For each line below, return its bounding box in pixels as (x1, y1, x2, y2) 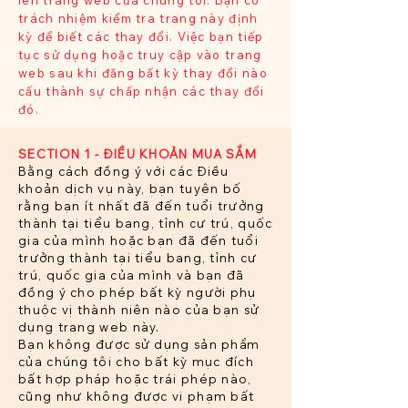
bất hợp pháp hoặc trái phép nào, (18, 372, 252, 387)
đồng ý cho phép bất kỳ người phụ (18, 285, 257, 301)
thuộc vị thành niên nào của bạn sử (18, 302, 260, 318)
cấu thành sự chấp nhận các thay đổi (18, 84, 265, 99)
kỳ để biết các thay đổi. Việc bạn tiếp (18, 29, 264, 45)
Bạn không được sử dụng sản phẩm (18, 337, 260, 352)
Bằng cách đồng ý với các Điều (18, 164, 229, 179)
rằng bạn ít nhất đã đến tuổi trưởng (18, 199, 265, 214)
